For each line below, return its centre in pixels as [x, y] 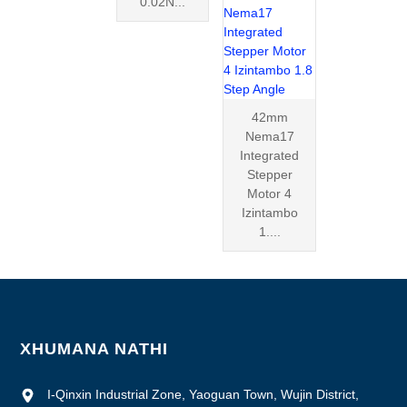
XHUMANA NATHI [94, 348]
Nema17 [269, 136]
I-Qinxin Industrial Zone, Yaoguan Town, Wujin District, [203, 394]
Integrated [270, 155]
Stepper [269, 174]
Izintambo [269, 212]
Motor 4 [270, 193]
